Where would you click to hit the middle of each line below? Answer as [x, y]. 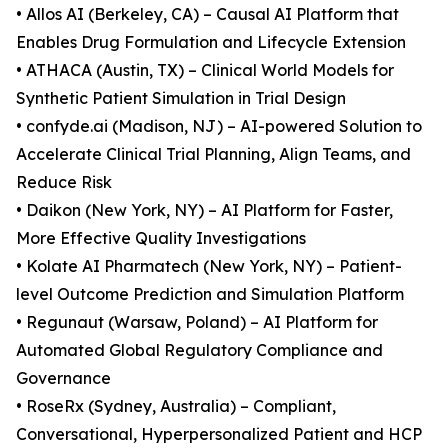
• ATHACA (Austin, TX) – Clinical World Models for [205, 70]
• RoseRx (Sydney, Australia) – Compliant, [176, 406]
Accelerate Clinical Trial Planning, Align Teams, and [213, 154]
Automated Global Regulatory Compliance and [199, 350]
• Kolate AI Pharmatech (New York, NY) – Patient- [209, 266]
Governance [63, 378]
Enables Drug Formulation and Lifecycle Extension [211, 42]
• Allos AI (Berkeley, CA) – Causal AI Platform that [207, 14]
